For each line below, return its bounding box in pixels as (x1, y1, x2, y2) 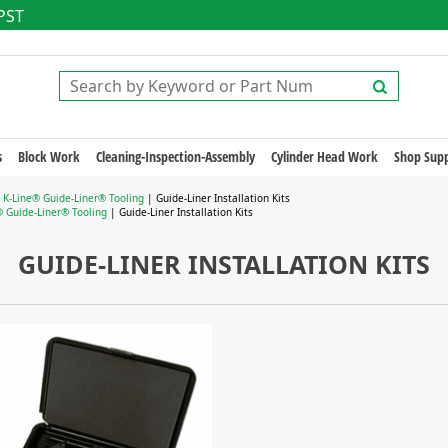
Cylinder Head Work (270, 147, 378, 166)
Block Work (17, 147, 80, 166)
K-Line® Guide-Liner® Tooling (3, 191, 144, 205)
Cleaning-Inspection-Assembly (95, 147, 255, 166)
